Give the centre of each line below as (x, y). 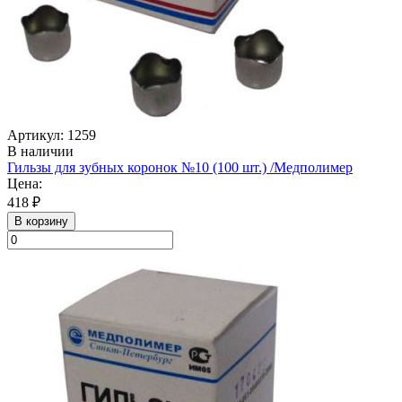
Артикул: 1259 (52, 135)
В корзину (41, 221)
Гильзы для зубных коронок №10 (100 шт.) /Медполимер (180, 167)
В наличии (40, 151)
